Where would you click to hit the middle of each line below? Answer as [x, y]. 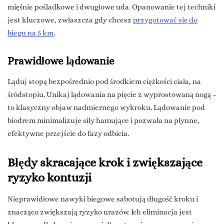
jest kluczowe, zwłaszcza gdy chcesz [70, 20]
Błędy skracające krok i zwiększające [105, 163]
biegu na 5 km [30, 33]
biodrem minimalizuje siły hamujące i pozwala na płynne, [103, 121]
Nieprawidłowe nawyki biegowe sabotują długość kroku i [103, 199]
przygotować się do [165, 20]
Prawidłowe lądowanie [61, 61]
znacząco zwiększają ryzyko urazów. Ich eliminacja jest [100, 212]
